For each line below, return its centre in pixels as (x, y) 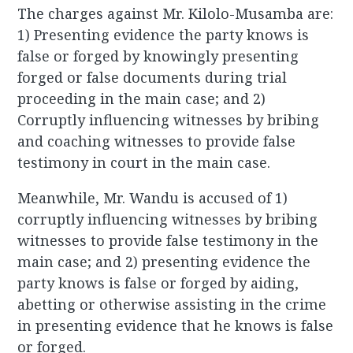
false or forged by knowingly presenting (158, 56)
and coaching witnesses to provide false (157, 141)
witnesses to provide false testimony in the (168, 241)
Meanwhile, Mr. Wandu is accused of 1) (153, 198)
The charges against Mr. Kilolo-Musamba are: (176, 14)
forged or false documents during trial (152, 78)
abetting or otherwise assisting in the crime (172, 305)
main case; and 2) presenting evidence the (164, 262)
